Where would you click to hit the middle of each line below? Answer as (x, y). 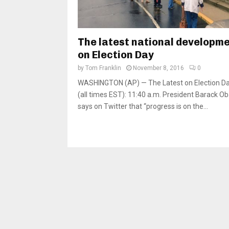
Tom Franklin (103, 68)
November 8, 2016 (158, 68)
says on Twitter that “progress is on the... (143, 107)
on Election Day (116, 55)
